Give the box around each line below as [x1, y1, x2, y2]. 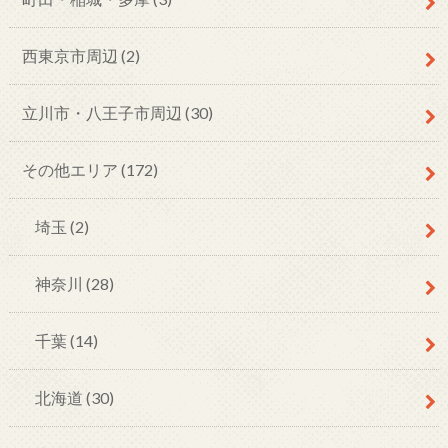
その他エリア [21, 160, 121, 180]
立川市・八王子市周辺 [21, 103, 185, 123]
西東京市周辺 [21, 46, 121, 66]
